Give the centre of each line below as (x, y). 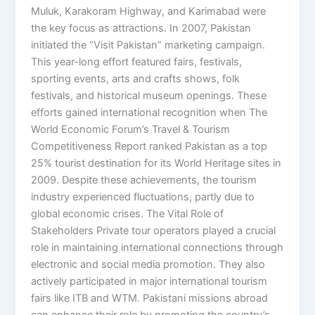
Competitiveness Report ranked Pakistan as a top (149, 147)
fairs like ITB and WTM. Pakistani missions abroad (150, 298)
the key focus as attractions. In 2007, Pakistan (141, 28)
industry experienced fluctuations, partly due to (143, 197)
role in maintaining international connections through (157, 248)
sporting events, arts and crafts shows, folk (136, 79)
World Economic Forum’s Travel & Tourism (131, 130)
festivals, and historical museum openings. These (149, 96)
